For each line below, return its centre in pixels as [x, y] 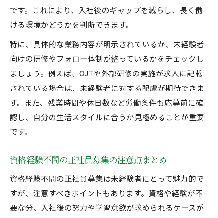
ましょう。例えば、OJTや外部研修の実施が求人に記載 [106, 73]
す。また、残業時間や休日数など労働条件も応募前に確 [107, 102]
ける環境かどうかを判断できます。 [72, 24]
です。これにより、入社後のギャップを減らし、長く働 [106, 10]
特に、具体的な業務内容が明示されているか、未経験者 [107, 44]
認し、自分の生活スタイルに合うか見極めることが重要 [107, 117]
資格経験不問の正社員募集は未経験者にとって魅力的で [107, 178]
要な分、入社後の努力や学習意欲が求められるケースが [107, 207]
